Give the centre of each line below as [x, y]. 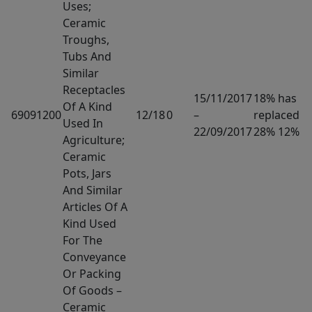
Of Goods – [92, 290]
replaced [276, 115]
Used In [83, 123]
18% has [275, 98]
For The [83, 240]
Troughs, [86, 39]
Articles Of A [95, 206]
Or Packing [92, 273]
